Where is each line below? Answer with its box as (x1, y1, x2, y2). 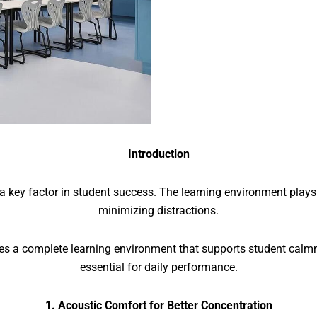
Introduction (127, 146, 190, 161)
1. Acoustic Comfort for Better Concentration (45, 298, 272, 312)
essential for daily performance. (79, 260, 238, 274)
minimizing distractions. (98, 203, 219, 217)
